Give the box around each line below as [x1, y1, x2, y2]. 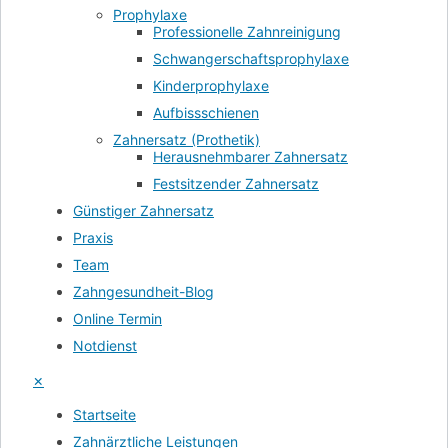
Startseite [73, 406, 136, 424]
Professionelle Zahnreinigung [153, 23, 341, 41]
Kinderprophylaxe [153, 77, 269, 95]
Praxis [73, 229, 113, 247]
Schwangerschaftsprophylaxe [153, 50, 349, 68]
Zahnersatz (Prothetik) [113, 131, 260, 149]
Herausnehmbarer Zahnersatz [153, 148, 348, 166]
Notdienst [73, 337, 137, 355]
